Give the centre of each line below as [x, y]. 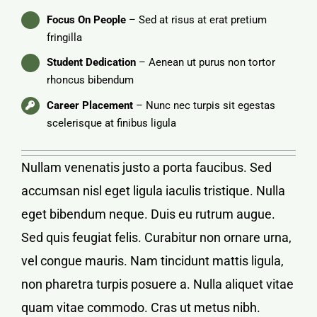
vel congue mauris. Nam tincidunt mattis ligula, [152, 260]
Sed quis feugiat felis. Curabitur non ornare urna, [156, 237]
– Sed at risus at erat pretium [196, 19]
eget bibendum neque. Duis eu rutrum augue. [148, 214]
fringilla [64, 37]
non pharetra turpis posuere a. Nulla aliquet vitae [157, 284]
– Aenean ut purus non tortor [206, 63]
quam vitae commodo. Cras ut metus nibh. [141, 307]
